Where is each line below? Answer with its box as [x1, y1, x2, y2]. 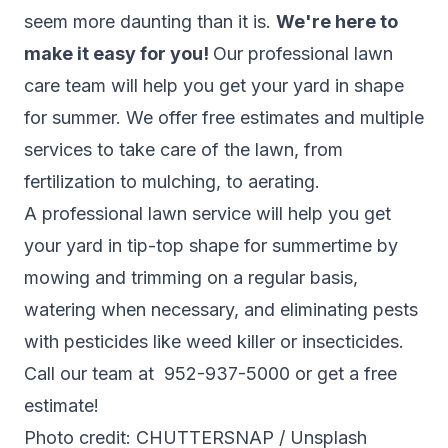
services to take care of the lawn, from [24, 139, 343, 160]
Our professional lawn [213, 43, 393, 64]
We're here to [276, 11, 398, 32]
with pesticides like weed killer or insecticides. [24, 331, 404, 352]
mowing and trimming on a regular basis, [24, 267, 358, 288]
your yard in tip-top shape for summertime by [24, 235, 398, 256]
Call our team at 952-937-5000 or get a [24, 363, 364, 384]
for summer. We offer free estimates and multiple [24, 107, 424, 128]
